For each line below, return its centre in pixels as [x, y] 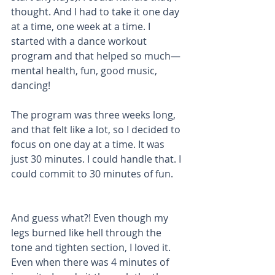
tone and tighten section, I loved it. [92, 247]
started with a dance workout [80, 41]
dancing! [31, 85]
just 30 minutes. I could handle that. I [97, 159]
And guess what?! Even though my [91, 218]
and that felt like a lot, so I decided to [97, 130]
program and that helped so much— [96, 56]
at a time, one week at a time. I [82, 26]
